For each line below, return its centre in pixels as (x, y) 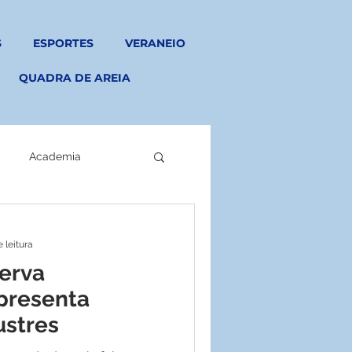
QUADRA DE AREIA (74, 78)
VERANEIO (156, 43)
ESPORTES (64, 43)
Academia (55, 156)
